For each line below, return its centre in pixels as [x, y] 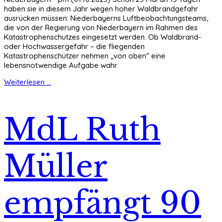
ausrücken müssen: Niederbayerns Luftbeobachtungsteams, [106, 18]
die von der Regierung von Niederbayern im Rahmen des [101, 28]
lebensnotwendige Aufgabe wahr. [61, 65]
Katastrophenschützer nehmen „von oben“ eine [85, 56]
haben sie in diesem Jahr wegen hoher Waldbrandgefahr [101, 9]
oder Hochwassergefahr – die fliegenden [74, 47]
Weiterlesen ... [28, 82]
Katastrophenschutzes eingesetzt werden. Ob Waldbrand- [103, 37]
